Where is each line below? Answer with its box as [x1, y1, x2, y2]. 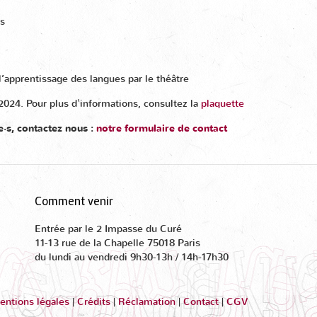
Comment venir [35, 192, 113, 208]
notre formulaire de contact [96, 122, 227, 135]
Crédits [76, 295, 110, 309]
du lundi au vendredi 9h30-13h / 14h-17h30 [35, 250, 229, 264]
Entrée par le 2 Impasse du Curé [35, 222, 182, 236]
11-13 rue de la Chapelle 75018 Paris [35, 236, 203, 250]
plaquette [201, 97, 244, 110]
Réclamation [117, 295, 175, 309]
